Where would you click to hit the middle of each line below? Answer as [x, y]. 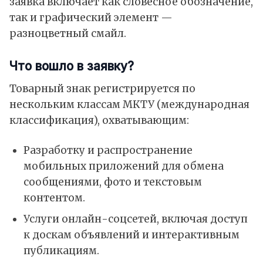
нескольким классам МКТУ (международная [129, 104]
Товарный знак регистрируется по [102, 88]
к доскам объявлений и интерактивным [131, 235]
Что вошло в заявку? [72, 66]
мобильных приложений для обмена [123, 166]
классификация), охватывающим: [99, 120]
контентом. [54, 198]
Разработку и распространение [108, 150]
